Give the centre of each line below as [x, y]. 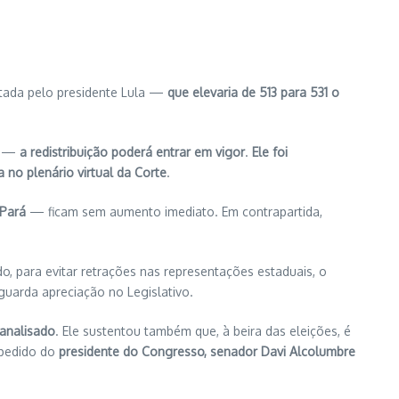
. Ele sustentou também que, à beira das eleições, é [203, 331]
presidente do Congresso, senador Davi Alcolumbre [207, 351]
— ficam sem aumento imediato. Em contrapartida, [174, 212]
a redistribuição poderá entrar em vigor [130, 152]
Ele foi [270, 152]
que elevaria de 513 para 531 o [253, 92]
